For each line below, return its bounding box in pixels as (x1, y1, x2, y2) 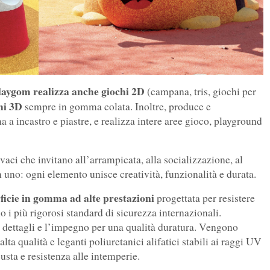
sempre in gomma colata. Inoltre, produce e (22, 99, 211, 114)
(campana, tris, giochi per (145, 84, 256, 99)
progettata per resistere (154, 191, 255, 206)
